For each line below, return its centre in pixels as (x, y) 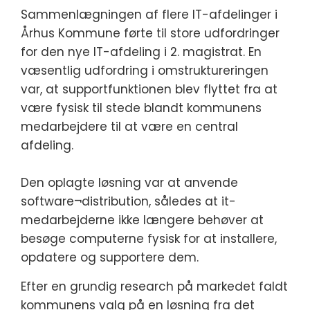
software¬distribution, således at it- (128, 201)
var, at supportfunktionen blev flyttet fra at (149, 89)
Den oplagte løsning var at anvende (129, 183)
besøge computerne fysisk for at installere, (149, 239)
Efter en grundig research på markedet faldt (154, 286)
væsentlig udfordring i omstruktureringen (145, 71)
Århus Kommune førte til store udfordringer (150, 33)
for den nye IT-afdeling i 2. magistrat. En (141, 52)
